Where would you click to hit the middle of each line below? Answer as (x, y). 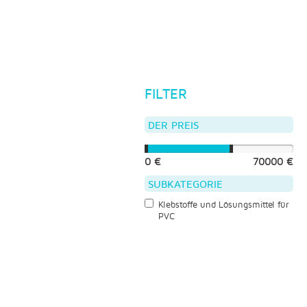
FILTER (165, 94)
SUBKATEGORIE (185, 183)
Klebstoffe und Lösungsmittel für (223, 204)
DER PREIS (173, 125)
